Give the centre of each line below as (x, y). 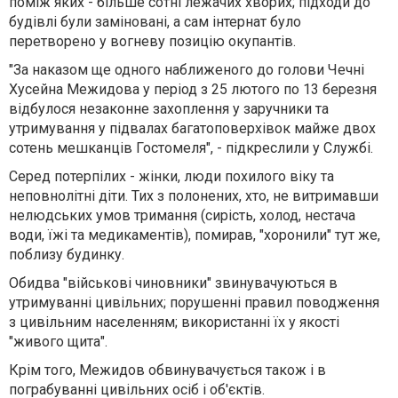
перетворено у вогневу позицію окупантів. (152, 41)
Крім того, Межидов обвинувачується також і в (167, 370)
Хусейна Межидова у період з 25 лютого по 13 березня (193, 89)
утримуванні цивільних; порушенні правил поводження (194, 302)
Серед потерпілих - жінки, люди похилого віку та (171, 176)
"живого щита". (58, 341)
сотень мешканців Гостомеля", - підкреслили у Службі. (191, 147)
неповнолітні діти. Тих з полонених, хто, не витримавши (194, 195)
